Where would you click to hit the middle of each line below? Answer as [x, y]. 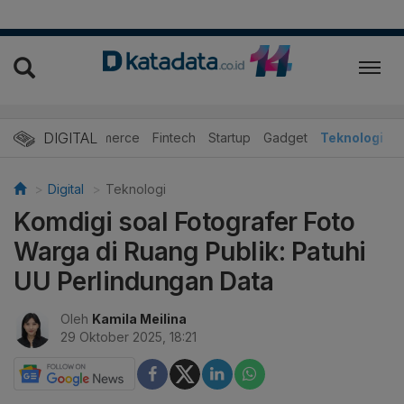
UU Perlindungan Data [143, 282]
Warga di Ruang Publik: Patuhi [190, 252]
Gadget [285, 138]
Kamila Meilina [139, 319]
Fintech [174, 138]
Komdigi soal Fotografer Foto [184, 222]
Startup [230, 138]
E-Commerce [101, 138]
